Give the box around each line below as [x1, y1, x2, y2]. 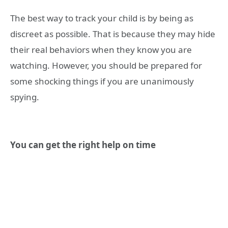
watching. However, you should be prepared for [10, 59, 202, 71]
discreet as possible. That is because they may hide [10, 27, 215, 40]
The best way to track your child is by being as [10, 12, 193, 24]
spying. [10, 91, 39, 103]
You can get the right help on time [10, 139, 156, 151]
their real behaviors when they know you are [10, 43, 192, 55]
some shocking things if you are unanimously [10, 75, 194, 87]
